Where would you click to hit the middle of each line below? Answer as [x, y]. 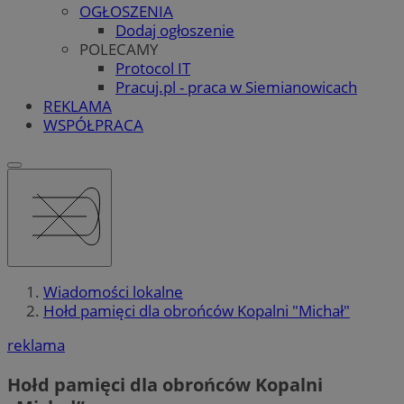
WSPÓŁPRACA [93, 124]
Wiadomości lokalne [113, 292]
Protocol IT [153, 68]
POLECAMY [119, 49]
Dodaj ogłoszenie [175, 30]
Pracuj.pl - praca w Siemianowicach [236, 87]
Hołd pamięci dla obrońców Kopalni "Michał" [197, 311]
